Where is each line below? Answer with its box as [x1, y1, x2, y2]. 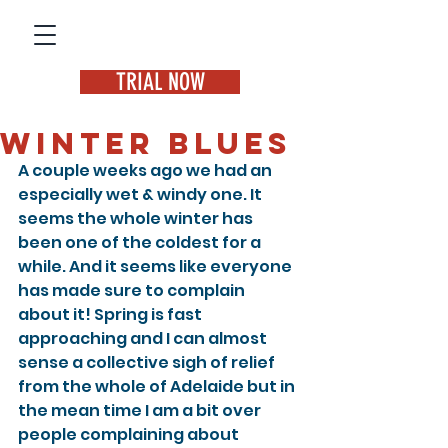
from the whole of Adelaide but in [18, 375, 298, 398]
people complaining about [18, 423, 242, 446]
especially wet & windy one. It [18, 183, 265, 206]
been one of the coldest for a [18, 231, 264, 254]
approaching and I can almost [18, 327, 270, 350]
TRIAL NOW [115, 68, 205, 96]
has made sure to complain [18, 279, 248, 302]
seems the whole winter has [18, 207, 256, 230]
